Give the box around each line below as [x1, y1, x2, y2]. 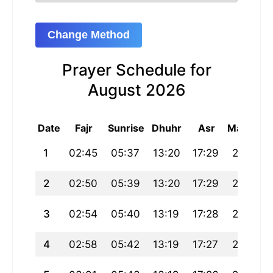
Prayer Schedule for [62, 60, 211, 80]
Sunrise [107, 122, 144, 135]
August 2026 [87, 80, 186, 100]
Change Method [48, 29, 130, 41]
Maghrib [227, 122, 267, 135]
